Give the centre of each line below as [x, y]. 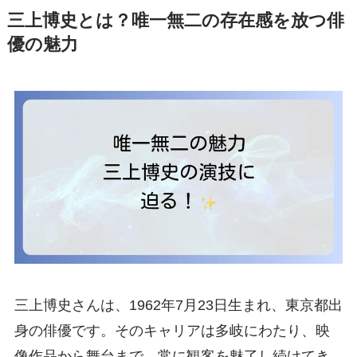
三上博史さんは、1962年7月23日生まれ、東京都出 [178, 305]
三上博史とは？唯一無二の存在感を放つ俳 [175, 21]
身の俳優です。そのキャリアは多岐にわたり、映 [172, 330]
